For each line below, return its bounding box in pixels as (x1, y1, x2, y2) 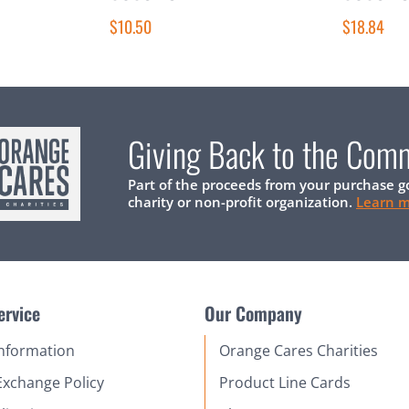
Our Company (204, 299, 302, 327)
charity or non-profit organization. (128, 192, 356, 211)
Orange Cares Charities (218, 340, 378, 361)
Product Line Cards (218, 372, 351, 393)
